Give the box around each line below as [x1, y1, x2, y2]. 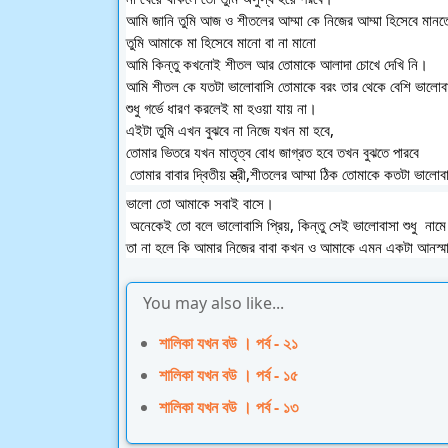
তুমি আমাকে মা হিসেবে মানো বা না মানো [126, 31, 320, 52]
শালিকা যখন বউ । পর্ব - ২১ [159, 332, 298, 354]
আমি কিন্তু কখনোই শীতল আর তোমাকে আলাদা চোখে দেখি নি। [126, 53, 432, 74]
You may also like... [143, 292, 284, 314]
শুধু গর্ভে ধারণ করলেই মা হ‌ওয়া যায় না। [254, 97, 321, 118]
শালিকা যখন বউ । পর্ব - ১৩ [159, 396, 298, 418]
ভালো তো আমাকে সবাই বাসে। [126, 193, 274, 213]
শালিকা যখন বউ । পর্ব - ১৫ [159, 364, 298, 386]
